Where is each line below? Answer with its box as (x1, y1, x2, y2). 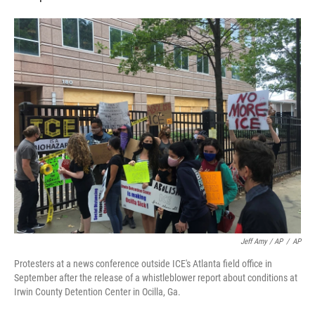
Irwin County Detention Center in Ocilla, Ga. (14, 285, 181, 297)
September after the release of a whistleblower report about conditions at (14, 271, 297, 283)
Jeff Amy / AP (240, 236, 283, 246)
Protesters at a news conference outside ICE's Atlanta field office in (14, 257, 272, 269)
